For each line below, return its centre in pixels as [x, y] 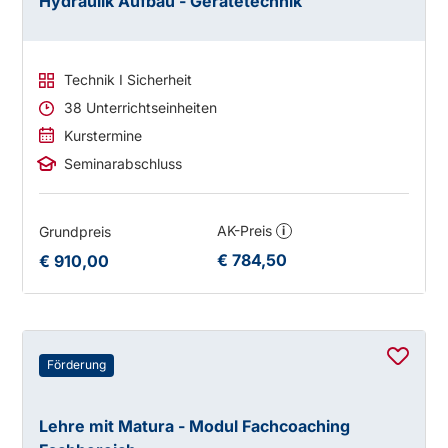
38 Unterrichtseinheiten [141, 108]
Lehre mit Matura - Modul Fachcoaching [195, 426]
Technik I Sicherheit [128, 80]
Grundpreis [75, 232]
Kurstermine [103, 136]
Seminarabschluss [123, 164]
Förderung [77, 365]
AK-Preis [246, 231]
